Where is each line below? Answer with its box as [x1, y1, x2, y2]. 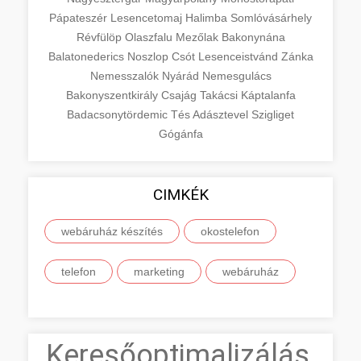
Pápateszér [49, 10, 110, 24]
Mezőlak [175, 30, 222, 44]
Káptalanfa [240, 88, 296, 102]
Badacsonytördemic [67, 107, 171, 121]
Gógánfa [158, 127, 203, 140]
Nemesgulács [201, 68, 272, 82]
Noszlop [127, 49, 172, 63]
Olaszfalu [124, 30, 176, 44]
